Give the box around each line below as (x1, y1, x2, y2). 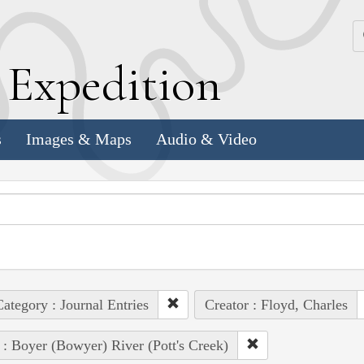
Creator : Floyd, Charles (204, 296, 348, 313)
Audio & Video (156, 130, 257, 149)
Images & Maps (26, 130, 132, 149)
